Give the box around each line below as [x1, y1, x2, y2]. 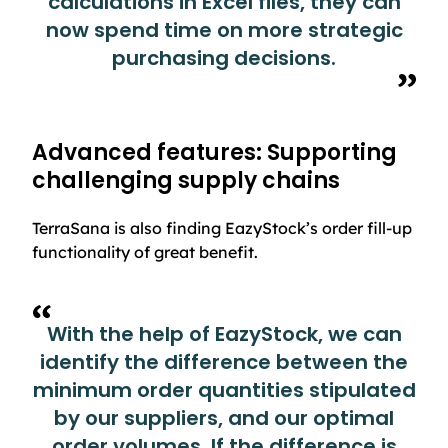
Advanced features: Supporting [32, 137, 397, 169]
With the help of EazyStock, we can [46, 319, 402, 348]
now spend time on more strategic [45, 15, 403, 44]
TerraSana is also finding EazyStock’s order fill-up [32, 217, 412, 238]
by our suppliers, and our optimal [54, 403, 394, 432]
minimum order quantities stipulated [32, 375, 416, 404]
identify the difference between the [40, 347, 408, 376]
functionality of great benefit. [32, 241, 258, 262]
